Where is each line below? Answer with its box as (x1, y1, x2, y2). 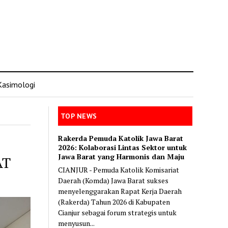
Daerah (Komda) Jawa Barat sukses (58, 175, 169, 185)
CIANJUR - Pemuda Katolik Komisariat (58, 164, 180, 175)
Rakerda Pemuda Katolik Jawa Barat (58, 133, 184, 143)
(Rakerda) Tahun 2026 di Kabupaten (58, 196, 170, 207)
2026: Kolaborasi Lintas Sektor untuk (58, 142, 187, 152)
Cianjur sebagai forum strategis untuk (58, 207, 177, 217)
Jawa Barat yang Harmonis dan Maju (58, 151, 185, 161)
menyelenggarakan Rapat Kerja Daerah (58, 186, 182, 196)
